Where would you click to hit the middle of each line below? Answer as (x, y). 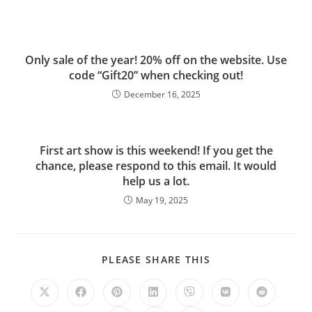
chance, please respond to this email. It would (156, 165)
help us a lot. (156, 181)
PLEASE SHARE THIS (156, 259)
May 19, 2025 (162, 200)
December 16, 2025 (162, 94)
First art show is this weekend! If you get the (156, 150)
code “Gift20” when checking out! (156, 75)
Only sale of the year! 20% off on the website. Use (156, 60)
